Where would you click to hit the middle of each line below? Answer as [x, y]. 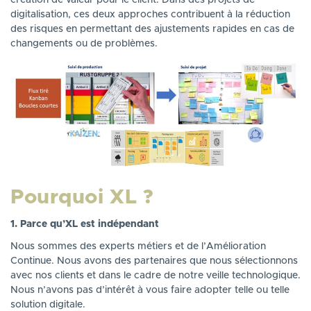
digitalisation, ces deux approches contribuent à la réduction [150, 15]
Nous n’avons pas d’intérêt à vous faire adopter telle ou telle [150, 290]
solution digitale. [48, 304]
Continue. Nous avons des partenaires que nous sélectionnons [154, 261]
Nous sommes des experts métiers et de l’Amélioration [138, 246]
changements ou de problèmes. [84, 44]
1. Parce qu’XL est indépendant [85, 225]
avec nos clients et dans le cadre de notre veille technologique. [155, 275]
